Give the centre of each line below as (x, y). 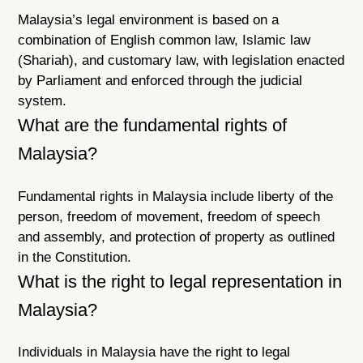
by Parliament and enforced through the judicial (160, 81)
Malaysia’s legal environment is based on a (149, 20)
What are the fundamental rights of (153, 126)
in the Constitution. (75, 257)
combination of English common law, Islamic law (164, 41)
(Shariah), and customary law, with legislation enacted (181, 61)
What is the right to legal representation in (180, 281)
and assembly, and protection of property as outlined (177, 237)
